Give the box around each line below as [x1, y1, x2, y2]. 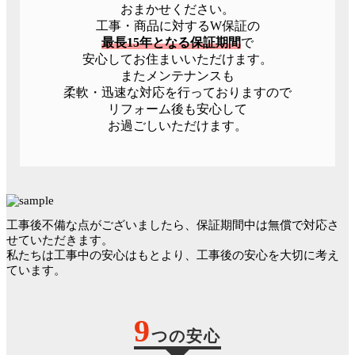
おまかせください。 [120, 2, 235, 17]
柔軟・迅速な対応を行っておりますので [63, 86, 292, 100]
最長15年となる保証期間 [101, 36, 241, 50]
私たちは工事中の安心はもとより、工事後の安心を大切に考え [6, 248, 339, 261]
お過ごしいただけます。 [108, 119, 247, 133]
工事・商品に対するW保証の [95, 19, 260, 33]
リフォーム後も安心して [108, 102, 247, 116]
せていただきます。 [6, 233, 113, 246]
